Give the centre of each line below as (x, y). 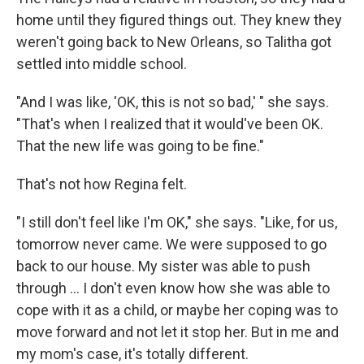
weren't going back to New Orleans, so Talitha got (174, 42)
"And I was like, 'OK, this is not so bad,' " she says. (173, 102)
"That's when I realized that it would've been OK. (170, 124)
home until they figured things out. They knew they (179, 20)
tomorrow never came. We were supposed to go (171, 245)
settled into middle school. (102, 64)
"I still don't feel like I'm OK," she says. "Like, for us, (177, 223)
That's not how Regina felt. (102, 184)
